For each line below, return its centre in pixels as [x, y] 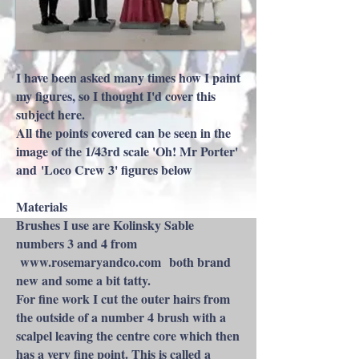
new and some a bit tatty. [83, 280]
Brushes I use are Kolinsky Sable [105, 225]
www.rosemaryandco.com [91, 262]
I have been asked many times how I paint [128, 77]
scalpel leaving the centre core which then [128, 335]
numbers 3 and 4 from [77, 243]
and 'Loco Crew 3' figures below [104, 169]
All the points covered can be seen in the [123, 133]
